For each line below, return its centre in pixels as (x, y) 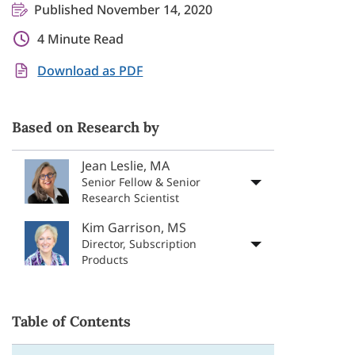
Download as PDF (90, 71)
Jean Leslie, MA (126, 166)
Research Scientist (131, 198)
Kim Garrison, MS (134, 227)
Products (105, 260)
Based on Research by (86, 127)
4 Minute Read (81, 39)
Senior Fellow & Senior (141, 182)
